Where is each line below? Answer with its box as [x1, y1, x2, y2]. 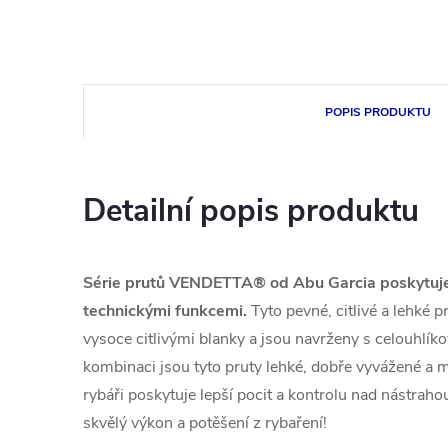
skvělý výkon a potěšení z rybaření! [83, 412, 327, 434]
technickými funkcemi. [83, 300, 247, 322]
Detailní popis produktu [83, 190, 419, 232]
